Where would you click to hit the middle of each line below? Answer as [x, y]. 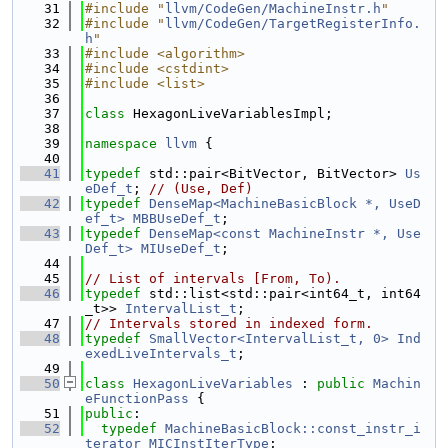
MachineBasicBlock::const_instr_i [293, 428]
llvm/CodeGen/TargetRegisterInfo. [293, 23]
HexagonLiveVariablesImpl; [233, 113]
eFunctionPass [137, 398]
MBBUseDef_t [177, 218]
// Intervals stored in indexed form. [229, 323]
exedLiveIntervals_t [161, 353]
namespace [125, 143]
